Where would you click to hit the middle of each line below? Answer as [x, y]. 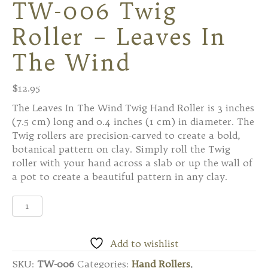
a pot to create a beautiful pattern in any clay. [120, 176]
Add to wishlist [144, 243]
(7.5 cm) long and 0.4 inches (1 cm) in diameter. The [133, 121]
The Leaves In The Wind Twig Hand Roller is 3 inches [133, 107]
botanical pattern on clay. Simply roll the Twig [121, 149]
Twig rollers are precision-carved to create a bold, [126, 135]
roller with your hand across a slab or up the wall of [132, 162]
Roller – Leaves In [119, 36]
